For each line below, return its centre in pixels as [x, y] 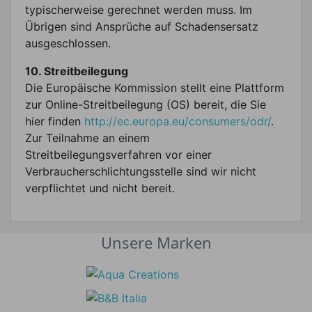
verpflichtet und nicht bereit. [100, 188]
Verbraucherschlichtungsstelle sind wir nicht [141, 171]
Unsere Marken [156, 242]
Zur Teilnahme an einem [87, 138]
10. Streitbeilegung [77, 71]
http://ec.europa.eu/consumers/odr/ [178, 121]
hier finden [55, 121]
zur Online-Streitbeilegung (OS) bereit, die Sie [146, 104]
